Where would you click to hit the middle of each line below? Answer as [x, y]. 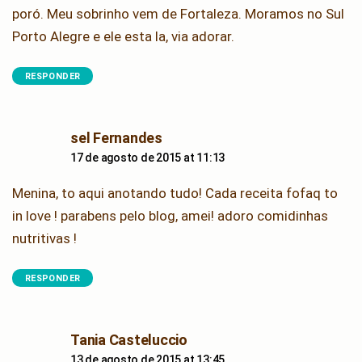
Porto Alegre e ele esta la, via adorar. [123, 36]
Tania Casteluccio [129, 339]
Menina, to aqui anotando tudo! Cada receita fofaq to [175, 193]
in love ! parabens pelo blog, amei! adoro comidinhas [170, 215]
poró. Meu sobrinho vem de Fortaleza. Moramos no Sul [178, 13]
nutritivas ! [44, 238]
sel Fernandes [116, 137]
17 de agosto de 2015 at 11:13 [148, 157]
